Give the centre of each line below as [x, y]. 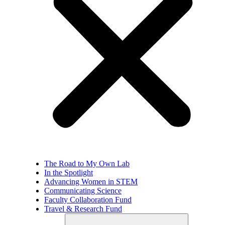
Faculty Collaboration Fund [88, 199]
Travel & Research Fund [83, 208]
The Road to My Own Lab [87, 163]
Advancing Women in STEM [91, 181]
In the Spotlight [69, 172]
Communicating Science [83, 190]
